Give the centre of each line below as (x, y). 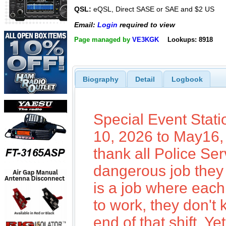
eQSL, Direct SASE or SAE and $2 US (153, 9)
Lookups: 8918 (190, 40)
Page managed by (103, 40)
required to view (146, 24)
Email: (86, 24)
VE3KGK (146, 40)
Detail (145, 79)
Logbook (187, 79)
